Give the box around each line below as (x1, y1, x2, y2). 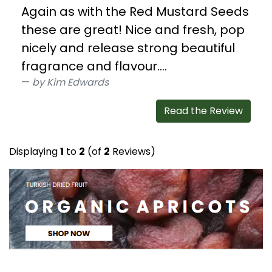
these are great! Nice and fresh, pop (21, 21, 245, 39)
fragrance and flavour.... (21, 58, 167, 75)
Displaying (9, 144, 60, 159)
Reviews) (110, 144, 155, 159)
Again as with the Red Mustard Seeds (21, 3, 249, 21)
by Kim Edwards (32, 75, 109, 90)
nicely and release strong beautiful (21, 39, 235, 57)
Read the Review (164, 104, 243, 118)
